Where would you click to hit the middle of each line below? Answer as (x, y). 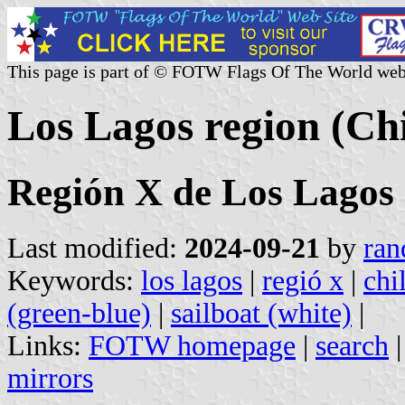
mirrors (50, 378)
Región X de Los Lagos (201, 192)
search (352, 345)
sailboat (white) (261, 313)
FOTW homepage (192, 345)
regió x (303, 280)
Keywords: (74, 280)
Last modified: (96, 248)
